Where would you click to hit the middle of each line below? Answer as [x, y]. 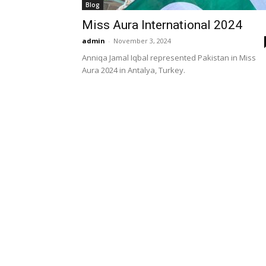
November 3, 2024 [142, 41]
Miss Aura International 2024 [162, 25]
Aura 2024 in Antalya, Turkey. [134, 70]
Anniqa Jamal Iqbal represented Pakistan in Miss [169, 58]
